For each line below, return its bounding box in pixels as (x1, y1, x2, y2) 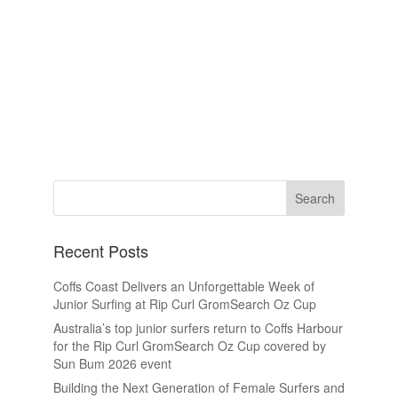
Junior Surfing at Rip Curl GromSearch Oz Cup (52, 294, 316, 313)
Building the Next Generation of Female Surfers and (52, 378, 345, 396)
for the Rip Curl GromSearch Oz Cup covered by (52, 336, 326, 354)
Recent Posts (52, 238, 148, 262)
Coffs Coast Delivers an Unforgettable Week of (52, 276, 314, 295)
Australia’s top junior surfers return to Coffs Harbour (52, 318, 343, 337)
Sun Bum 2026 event (52, 354, 171, 372)
